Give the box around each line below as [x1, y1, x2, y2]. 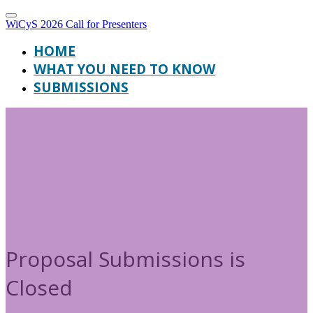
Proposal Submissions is [6, 245, 245, 273]
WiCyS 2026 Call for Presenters [6, 18, 147, 30]
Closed [6, 273, 73, 302]
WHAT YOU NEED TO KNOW [34, 60, 215, 78]
